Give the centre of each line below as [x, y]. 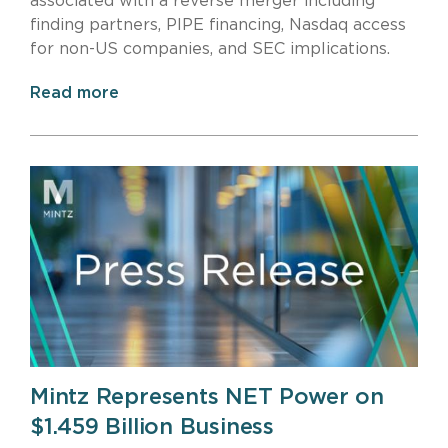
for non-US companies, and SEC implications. [210, 48]
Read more [74, 92]
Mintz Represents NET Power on [207, 397]
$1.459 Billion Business [152, 427]
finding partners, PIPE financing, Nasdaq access [218, 24]
